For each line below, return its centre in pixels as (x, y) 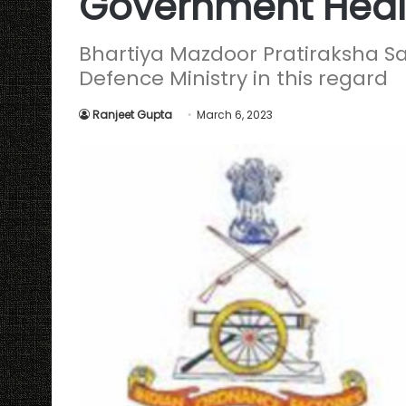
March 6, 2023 (235, 115)
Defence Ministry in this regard (233, 78)
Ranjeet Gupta (132, 115)
